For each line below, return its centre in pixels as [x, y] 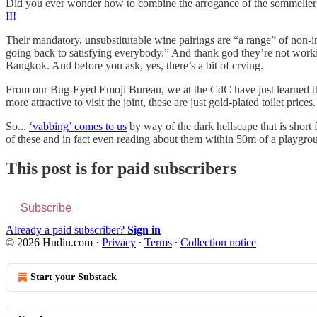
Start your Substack [74, 277]
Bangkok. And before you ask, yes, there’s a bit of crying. [134, 65]
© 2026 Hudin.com [49, 243]
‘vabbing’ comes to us [78, 126]
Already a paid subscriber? [67, 230]
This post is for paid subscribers [121, 169]
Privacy [119, 243]
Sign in [144, 230]
